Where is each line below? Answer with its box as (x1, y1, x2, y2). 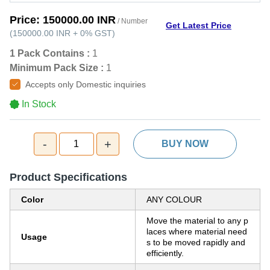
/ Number (116, 17, 148, 25)
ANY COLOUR (146, 195, 202, 204)
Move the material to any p (146, 216, 248, 225)
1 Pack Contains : (10, 48, 90, 58)
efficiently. (146, 248, 184, 258)
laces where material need (146, 227, 247, 236)
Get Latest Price (166, 20, 231, 30)
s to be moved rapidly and (146, 237, 245, 247)
